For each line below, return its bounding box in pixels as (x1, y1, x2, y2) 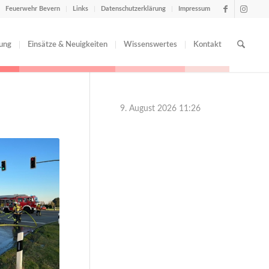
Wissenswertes (123, 41, 177, 49)
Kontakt (193, 41, 222, 49)
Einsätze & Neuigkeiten (27, 41, 107, 49)
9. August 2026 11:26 (120, 104, 201, 113)
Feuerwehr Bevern (5, 5, 61, 12)
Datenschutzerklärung (101, 5, 166, 12)
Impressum (178, 5, 211, 12)
